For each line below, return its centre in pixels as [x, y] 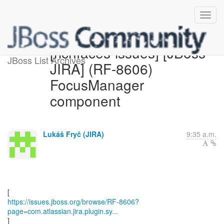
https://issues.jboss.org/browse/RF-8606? [73, 201]
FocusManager [97, 84]
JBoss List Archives [46, 60]
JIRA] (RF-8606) [101, 68]
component [85, 100]
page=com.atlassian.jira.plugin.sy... [63, 211]
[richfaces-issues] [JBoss [127, 52]
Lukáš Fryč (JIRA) [73, 134]
